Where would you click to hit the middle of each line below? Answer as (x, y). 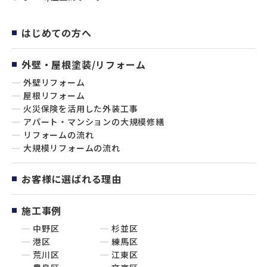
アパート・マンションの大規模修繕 (94, 122)
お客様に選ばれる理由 (72, 179)
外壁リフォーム (54, 83)
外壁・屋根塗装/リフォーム (84, 65)
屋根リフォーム (54, 96)
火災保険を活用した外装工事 (81, 109)
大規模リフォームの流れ (72, 148)
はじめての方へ (57, 33)
